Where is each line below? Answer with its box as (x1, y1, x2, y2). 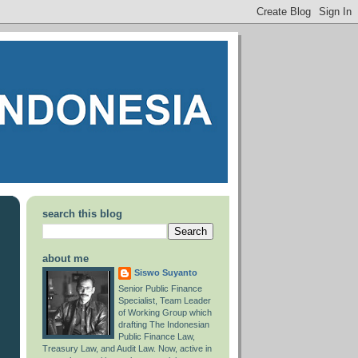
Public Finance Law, (118, 332, 195, 342)
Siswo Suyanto (134, 268, 197, 278)
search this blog (42, 208, 122, 221)
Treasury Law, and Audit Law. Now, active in (42, 344, 212, 354)
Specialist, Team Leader (118, 296, 211, 306)
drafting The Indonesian (118, 320, 209, 330)
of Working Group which (118, 308, 212, 318)
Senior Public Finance (118, 284, 202, 294)
